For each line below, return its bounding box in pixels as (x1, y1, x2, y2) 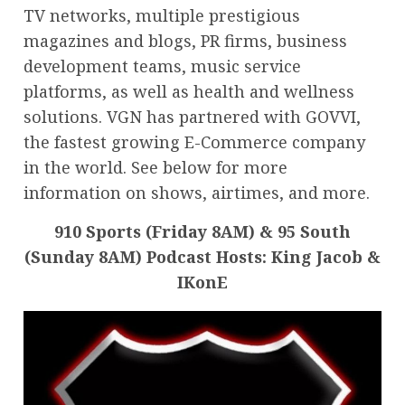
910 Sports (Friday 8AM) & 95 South (54, 220, 351, 242)
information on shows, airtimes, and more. (24, 181, 370, 203)
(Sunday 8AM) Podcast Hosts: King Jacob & (24, 245, 381, 268)
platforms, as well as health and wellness (24, 80, 354, 102)
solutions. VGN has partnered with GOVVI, (24, 105, 361, 127)
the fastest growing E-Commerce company (24, 130, 365, 153)
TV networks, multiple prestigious (24, 4, 300, 26)
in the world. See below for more (24, 155, 287, 178)
